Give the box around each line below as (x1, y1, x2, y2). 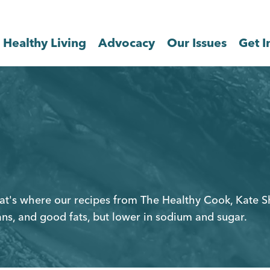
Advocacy (98, 34, 155, 50)
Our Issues (167, 34, 227, 50)
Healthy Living (3, 34, 86, 50)
